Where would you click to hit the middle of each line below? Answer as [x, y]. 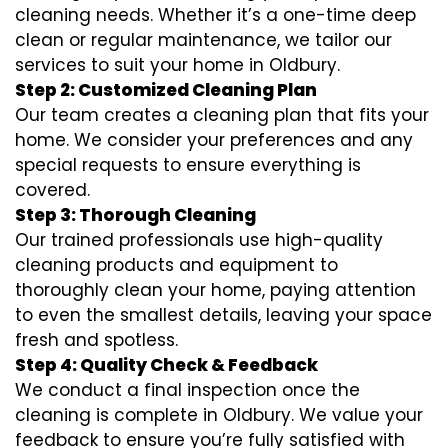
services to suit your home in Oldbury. [177, 65]
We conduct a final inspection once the [187, 390]
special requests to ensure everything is [188, 165]
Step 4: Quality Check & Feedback [166, 365]
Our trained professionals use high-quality [199, 240]
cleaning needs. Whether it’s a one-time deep [215, 15]
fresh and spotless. [96, 340]
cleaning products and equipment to [176, 265]
